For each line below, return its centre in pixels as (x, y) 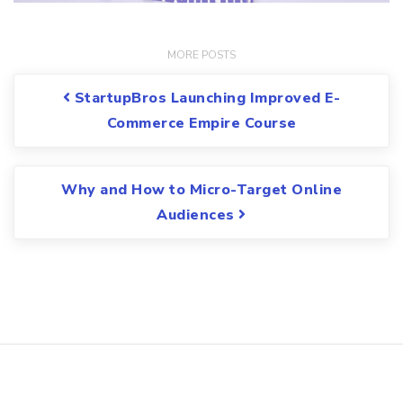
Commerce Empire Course (201, 124)
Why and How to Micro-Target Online (201, 190)
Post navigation (112, 87)
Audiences (198, 215)
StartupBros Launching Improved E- (206, 99)
